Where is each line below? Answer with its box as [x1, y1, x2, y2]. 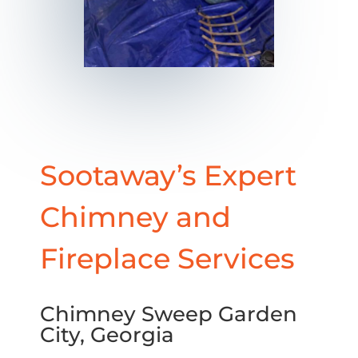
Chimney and [40, 200, 231, 235]
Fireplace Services [40, 241, 295, 276]
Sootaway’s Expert [40, 158, 296, 193]
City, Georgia [40, 322, 174, 348]
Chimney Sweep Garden [40, 301, 297, 328]
